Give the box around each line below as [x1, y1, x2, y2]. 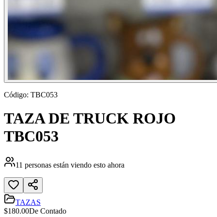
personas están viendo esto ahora [25, 160, 124, 169]
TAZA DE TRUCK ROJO [4, 109, 176, 127]
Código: [4, 90, 31, 99]
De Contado [29, 206, 66, 215]
